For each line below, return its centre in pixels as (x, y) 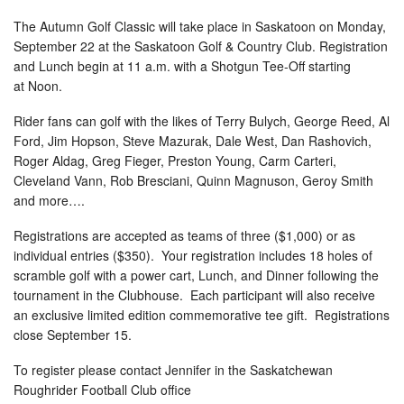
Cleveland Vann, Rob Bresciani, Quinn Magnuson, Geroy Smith (193, 181)
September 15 (87, 335)
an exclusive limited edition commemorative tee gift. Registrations (202, 315)
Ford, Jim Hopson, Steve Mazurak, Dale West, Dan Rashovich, (193, 141)
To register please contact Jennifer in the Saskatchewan (173, 370)
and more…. (49, 201)
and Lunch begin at (70, 66)
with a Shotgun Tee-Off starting (261, 66)
